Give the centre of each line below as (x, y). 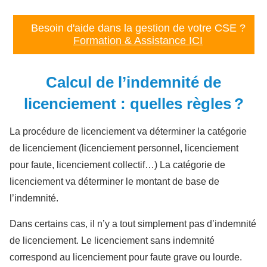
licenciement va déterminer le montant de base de (114, 182)
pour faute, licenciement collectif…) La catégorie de (117, 165)
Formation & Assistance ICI (138, 41)
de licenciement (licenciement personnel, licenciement (124, 148)
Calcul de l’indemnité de (133, 83)
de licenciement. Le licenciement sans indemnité (112, 241)
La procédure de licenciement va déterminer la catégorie (128, 132)
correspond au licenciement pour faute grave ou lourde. (127, 257)
